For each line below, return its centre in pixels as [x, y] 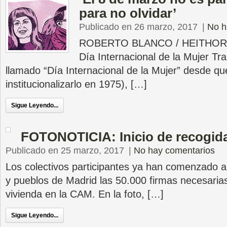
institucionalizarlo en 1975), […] [76, 84]
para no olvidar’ [128, 13]
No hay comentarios [174, 150]
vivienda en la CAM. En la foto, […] [85, 194]
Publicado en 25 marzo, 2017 [65, 150]
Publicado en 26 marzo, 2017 [138, 27]
